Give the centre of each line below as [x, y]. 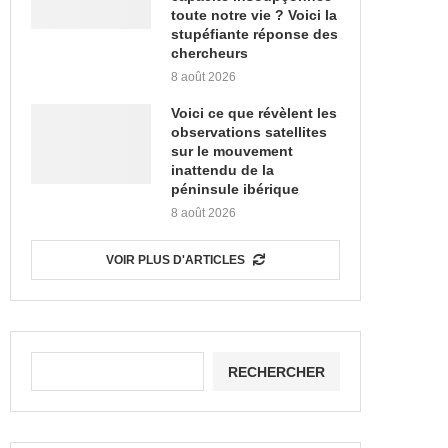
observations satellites [249, 132]
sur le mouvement [232, 151]
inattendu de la [222, 170]
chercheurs [209, 53]
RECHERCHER [276, 371]
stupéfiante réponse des [254, 34]
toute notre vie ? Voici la [254, 15]
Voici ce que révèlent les [254, 113]
